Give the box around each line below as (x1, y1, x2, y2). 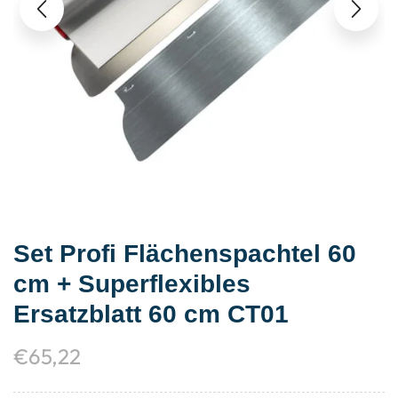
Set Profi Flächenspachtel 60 (13, 239, 356, 267)
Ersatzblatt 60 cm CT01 (13, 299, 289, 328)
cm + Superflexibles (13, 269, 251, 298)
